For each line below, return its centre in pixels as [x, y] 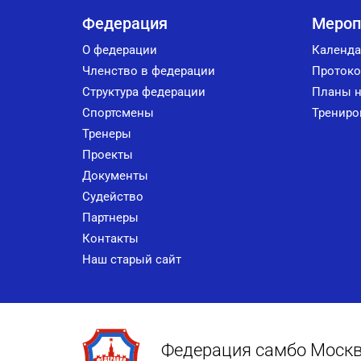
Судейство [113, 197]
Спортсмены [118, 113]
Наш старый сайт [132, 260]
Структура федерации [144, 92]
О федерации [120, 50]
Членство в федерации [149, 71]
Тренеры [107, 134]
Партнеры [110, 218]
